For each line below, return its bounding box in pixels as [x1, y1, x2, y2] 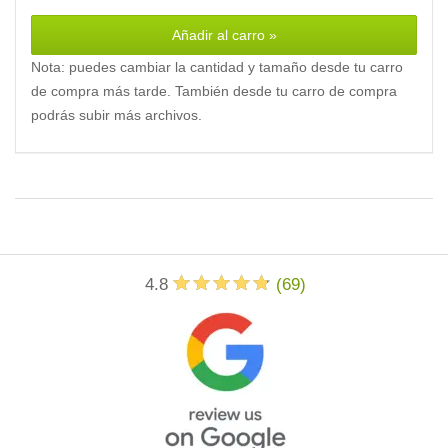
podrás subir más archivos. [31, 107, 202, 123]
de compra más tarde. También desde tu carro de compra [31, 83, 397, 99]
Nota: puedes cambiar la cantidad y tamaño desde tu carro [31, 59, 403, 75]
